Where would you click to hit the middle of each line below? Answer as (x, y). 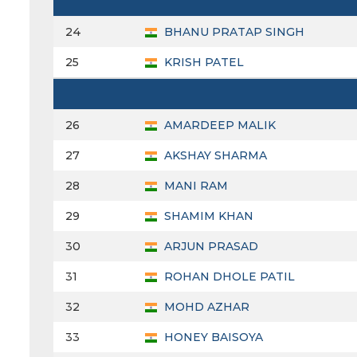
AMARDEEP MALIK (218, 126)
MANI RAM (194, 186)
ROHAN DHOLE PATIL (228, 277)
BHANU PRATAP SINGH (233, 32)
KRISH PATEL (202, 63)
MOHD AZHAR (205, 307)
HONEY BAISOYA (212, 337)
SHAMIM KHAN (207, 216)
